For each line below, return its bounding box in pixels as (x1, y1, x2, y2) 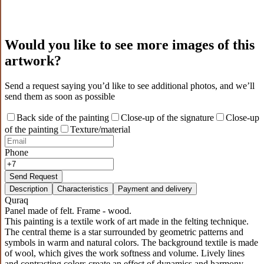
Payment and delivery (118, 184, 192, 193)
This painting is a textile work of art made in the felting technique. (5, 216, 249, 226)
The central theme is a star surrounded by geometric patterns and (5, 226, 243, 237)
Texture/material (70, 124, 130, 134)
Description (9, 184, 48, 193)
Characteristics (57, 184, 108, 193)
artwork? (5, 52, 61, 68)
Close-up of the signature (121, 112, 214, 123)
